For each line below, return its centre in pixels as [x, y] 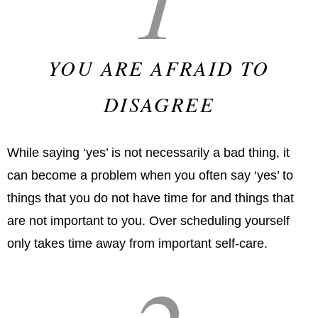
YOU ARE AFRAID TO [159, 68]
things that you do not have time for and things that [150, 198]
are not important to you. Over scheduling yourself [148, 221]
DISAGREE [159, 104]
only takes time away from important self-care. [137, 244]
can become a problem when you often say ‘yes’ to [150, 176]
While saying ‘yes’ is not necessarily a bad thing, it [148, 153]
